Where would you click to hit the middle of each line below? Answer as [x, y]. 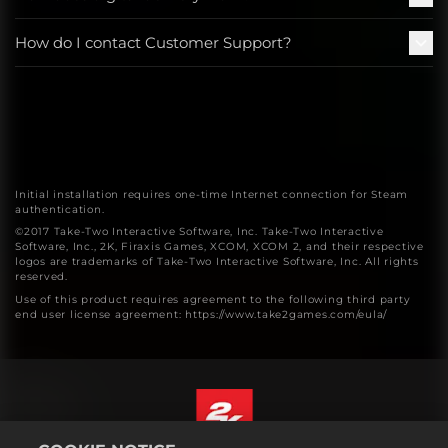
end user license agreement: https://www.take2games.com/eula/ [201, 314]
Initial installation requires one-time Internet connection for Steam [211, 194]
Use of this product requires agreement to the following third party [213, 299]
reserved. [41, 277]
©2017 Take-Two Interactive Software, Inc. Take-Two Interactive [199, 232]
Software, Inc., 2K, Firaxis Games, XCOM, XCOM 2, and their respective [219, 247]
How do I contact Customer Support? [153, 42]
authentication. [60, 209]
